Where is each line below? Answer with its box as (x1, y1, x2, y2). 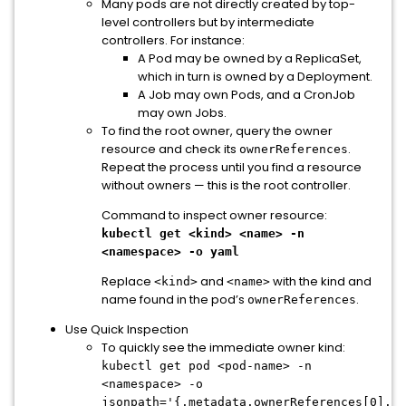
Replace (101, 273, 154, 290)
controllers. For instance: (101, 32, 245, 49)
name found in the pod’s (101, 291, 247, 308)
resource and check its (101, 140, 239, 158)
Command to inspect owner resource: (101, 207, 327, 224)
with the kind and (270, 273, 372, 290)
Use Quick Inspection (65, 321, 188, 338)
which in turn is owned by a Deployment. (138, 68, 372, 85)
